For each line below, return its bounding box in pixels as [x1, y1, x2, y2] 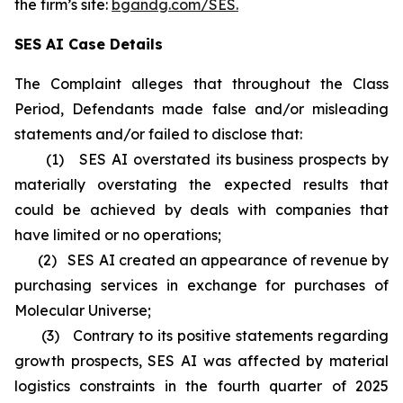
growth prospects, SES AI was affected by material [14, 352, 389, 370]
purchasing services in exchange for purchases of [14, 276, 389, 294]
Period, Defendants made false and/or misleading [14, 100, 389, 118]
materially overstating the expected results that [14, 175, 389, 193]
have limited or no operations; [14, 226, 221, 244]
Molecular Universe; [14, 301, 151, 319]
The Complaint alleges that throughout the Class [14, 75, 389, 93]
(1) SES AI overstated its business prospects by [14, 150, 389, 168]
